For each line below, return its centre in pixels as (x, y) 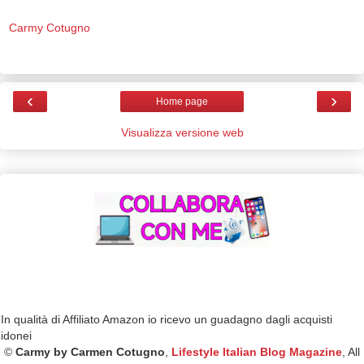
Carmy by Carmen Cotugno (90, 352)
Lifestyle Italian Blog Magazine (257, 352)
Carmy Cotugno (50, 28)
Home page (182, 102)
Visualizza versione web (182, 133)
